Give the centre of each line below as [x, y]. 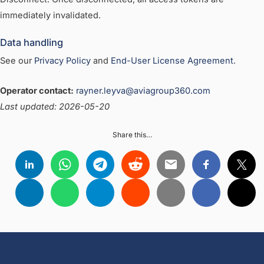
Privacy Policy [62, 61]
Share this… [132, 135]
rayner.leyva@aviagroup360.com [143, 90]
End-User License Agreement [172, 61]
